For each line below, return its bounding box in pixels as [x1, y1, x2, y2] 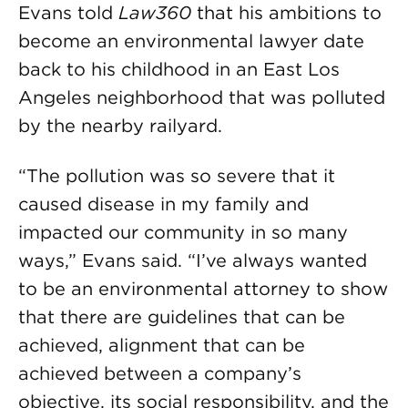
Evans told [18, 2, 118, 24]
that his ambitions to [191, 2, 382, 24]
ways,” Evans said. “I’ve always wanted [18, 250, 367, 271]
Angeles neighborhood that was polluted [18, 87, 385, 108]
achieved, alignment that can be [18, 334, 305, 356]
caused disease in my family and [18, 193, 309, 215]
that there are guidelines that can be [18, 306, 345, 328]
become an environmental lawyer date [18, 30, 364, 52]
